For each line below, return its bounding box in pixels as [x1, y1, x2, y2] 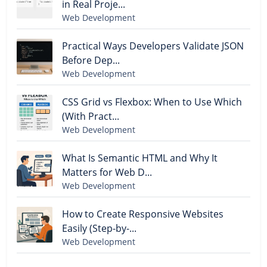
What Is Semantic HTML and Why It [62, 151, 218, 164]
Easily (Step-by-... [62, 221, 136, 235]
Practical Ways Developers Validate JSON [62, 39, 244, 52]
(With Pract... [62, 109, 119, 123]
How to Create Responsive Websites [62, 207, 223, 221]
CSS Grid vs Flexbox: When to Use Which [62, 95, 242, 108]
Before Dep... [62, 53, 120, 67]
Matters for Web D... [62, 165, 152, 179]
